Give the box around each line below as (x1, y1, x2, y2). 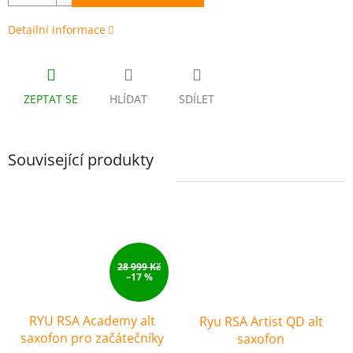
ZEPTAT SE (24, 91, 78, 106)
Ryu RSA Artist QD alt (199, 312, 323, 330)
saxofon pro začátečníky (20, 329, 164, 347)
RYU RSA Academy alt (29, 311, 155, 329)
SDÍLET (179, 91, 214, 106)
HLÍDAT (110, 91, 147, 106)
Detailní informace (8, 21, 106, 37)
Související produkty (8, 148, 154, 170)
